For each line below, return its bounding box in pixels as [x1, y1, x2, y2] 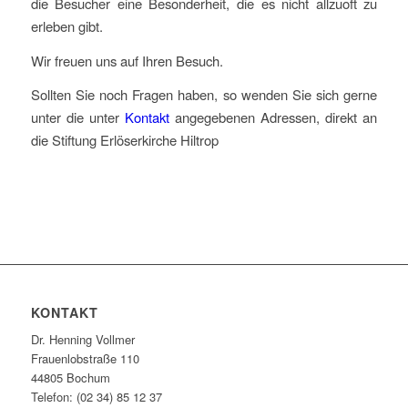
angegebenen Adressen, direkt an [168, 107, 378, 127]
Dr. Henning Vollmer [30, 331, 135, 349]
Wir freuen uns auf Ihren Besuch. [30, 50, 223, 70]
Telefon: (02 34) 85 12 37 [30, 388, 162, 406]
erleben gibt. [30, 16, 103, 36]
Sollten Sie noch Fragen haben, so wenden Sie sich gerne [30, 85, 378, 105]
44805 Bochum [30, 369, 110, 387]
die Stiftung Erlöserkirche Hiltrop [30, 130, 219, 150]
